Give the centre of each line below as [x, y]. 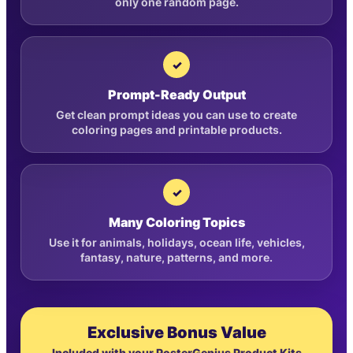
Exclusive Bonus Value [176, 333]
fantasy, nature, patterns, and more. [176, 258]
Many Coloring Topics [176, 223]
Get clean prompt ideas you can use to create [176, 115]
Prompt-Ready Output [176, 95]
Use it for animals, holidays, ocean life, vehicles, [176, 243]
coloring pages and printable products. [176, 130]
